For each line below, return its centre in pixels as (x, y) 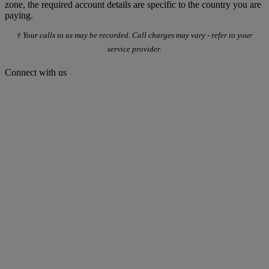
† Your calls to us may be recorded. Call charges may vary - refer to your (134, 35)
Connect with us (36, 73)
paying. (19, 16)
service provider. (134, 49)
